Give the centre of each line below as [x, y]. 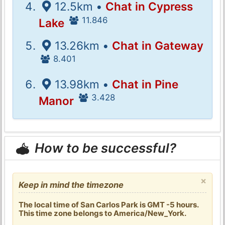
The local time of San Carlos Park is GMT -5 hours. [109, 204]
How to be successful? [104, 148]
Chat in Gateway [157, 45]
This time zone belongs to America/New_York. [103, 213]
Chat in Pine [145, 84]
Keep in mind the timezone [71, 185]
